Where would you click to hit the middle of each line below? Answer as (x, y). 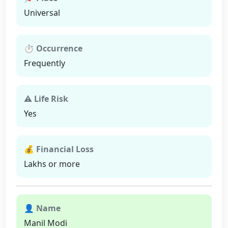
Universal (42, 13)
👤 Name (42, 208)
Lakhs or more (52, 164)
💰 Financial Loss (59, 149)
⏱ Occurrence (53, 48)
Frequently (45, 63)
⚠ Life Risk (46, 99)
